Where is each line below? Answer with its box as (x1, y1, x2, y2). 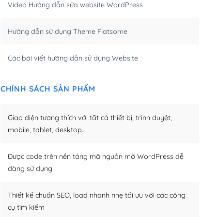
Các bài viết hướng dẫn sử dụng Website (7, 53, 138, 62)
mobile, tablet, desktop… (7, 125, 86, 134)
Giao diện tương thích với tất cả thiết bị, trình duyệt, (7, 113, 172, 122)
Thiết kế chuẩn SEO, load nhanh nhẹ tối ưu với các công (7, 190, 186, 200)
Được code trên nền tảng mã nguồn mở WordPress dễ (7, 152, 184, 161)
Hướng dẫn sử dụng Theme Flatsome (7, 27, 127, 36)
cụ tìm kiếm (7, 202, 45, 212)
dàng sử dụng (7, 164, 52, 173)
